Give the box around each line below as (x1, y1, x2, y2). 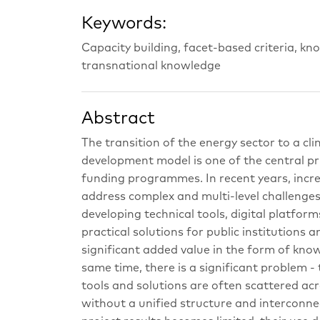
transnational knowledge (81, 60, 221, 72)
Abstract (81, 110, 155, 127)
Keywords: (81, 15, 166, 33)
